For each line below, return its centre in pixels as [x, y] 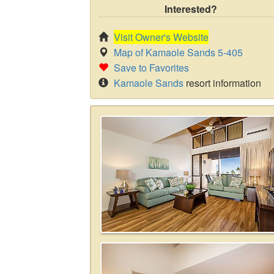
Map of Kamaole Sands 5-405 [178, 52]
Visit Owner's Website [161, 37]
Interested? [191, 9]
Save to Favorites [151, 68]
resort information [222, 83]
